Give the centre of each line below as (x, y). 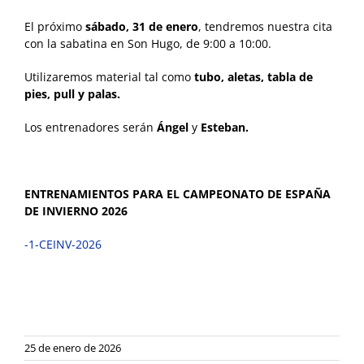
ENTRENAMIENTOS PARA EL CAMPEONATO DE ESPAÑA (178, 194)
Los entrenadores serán (91, 128)
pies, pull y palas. (72, 94)
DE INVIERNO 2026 (76, 211)
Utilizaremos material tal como (109, 77)
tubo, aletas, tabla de (253, 77)
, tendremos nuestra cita (265, 27)
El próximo (53, 27)
